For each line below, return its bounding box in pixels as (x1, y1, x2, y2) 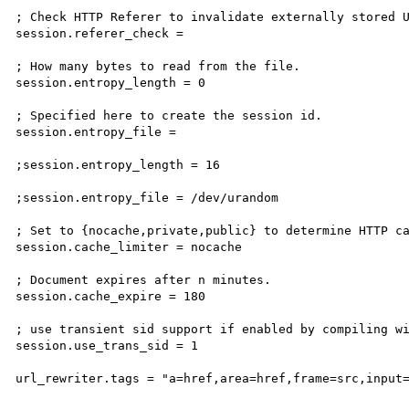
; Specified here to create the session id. (16, 108, 323, 122)
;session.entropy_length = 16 (16, 157, 221, 172)
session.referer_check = (16, 26, 184, 40)
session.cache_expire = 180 (16, 288, 206, 303)
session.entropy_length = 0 (16, 75, 206, 89)
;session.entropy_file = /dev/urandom (16, 190, 279, 204)
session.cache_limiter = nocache (16, 239, 243, 254)
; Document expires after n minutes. (16, 272, 272, 287)
